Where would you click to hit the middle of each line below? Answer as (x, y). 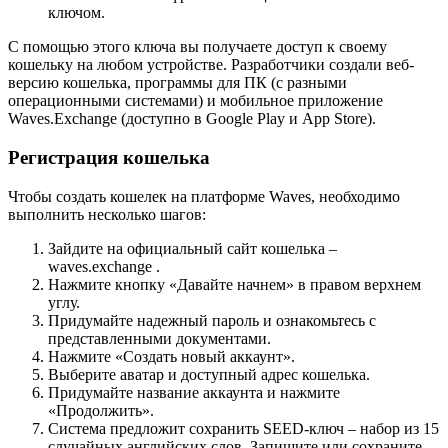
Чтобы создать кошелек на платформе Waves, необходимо (204, 196)
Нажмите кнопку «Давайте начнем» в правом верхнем (234, 284)
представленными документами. (159, 338)
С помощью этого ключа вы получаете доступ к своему (197, 47)
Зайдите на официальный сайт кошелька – (192, 248)
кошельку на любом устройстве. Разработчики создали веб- (211, 65)
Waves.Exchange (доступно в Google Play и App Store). (192, 119)
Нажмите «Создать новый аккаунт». (171, 356)
